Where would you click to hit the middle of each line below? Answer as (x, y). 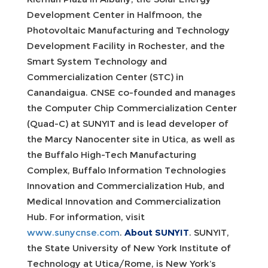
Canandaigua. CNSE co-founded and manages (131, 92)
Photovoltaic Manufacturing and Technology (128, 30)
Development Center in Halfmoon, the (115, 14)
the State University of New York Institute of (129, 248)
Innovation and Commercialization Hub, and (126, 185)
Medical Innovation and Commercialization (124, 201)
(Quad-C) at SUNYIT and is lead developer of (128, 123)
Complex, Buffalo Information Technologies (127, 170)
